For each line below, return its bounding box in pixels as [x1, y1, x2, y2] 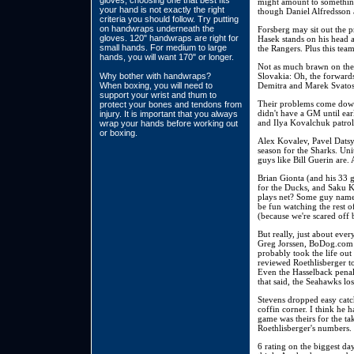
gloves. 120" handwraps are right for [100, 33, 239, 43]
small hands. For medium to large [100, 43, 227, 52]
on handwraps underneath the [100, 24, 214, 33]
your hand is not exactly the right [100, 5, 224, 14]
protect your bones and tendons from [100, 100, 242, 109]
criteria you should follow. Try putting [100, 14, 239, 24]
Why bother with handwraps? [100, 71, 211, 81]
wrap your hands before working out [100, 119, 238, 128]
